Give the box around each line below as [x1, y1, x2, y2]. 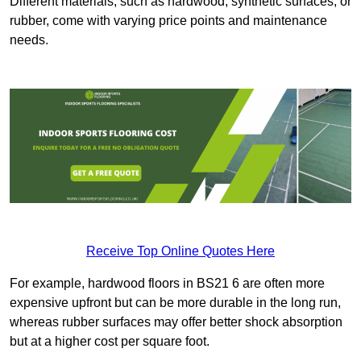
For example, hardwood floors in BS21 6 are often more [10, 276, 325, 290]
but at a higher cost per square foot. [10, 334, 210, 348]
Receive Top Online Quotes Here [86, 243, 275, 258]
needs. [10, 33, 48, 48]
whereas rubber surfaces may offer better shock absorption [10, 314, 342, 329]
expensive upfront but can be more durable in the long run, [10, 295, 341, 309]
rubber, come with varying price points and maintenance [10, 14, 327, 28]
